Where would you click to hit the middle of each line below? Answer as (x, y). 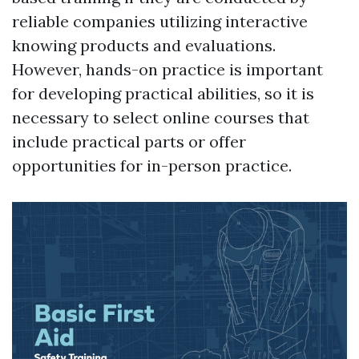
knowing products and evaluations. (144, 46)
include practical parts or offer (129, 142)
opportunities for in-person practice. (152, 166)
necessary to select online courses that (161, 118)
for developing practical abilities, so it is (163, 94)
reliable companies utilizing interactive (160, 22)
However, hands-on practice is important (167, 70)
